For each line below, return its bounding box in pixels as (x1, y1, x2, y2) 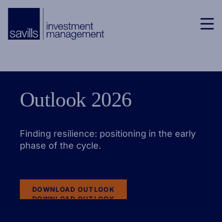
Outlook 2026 (20, 88, 132, 111)
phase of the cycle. (20, 140, 101, 151)
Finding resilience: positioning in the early (20, 128, 196, 139)
